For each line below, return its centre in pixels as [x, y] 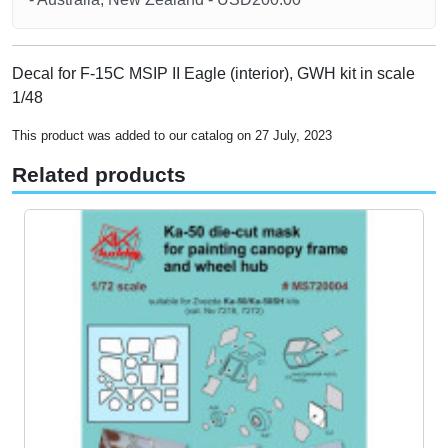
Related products [99, 175]
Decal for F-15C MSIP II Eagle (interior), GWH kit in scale [213, 74]
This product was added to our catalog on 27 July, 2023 [172, 136]
